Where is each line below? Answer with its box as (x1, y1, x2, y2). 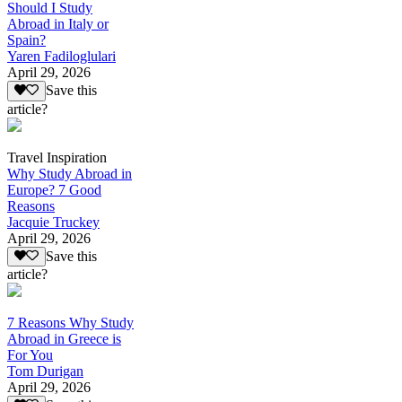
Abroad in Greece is (7, 330, 121, 346)
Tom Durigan (7, 363, 83, 379)
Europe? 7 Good (7, 181, 101, 197)
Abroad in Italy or (7, 16, 109, 32)
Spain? (7, 32, 46, 48)
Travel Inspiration (7, 149, 107, 165)
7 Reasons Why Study (7, 314, 134, 330)
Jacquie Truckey (7, 214, 100, 230)
